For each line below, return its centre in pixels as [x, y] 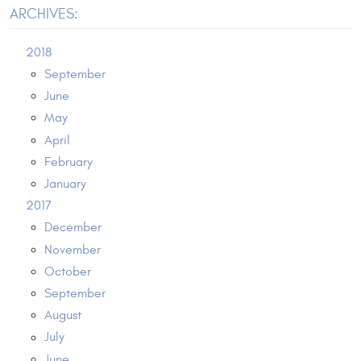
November [72, 249]
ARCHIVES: [44, 15]
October [67, 271]
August [62, 315]
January [65, 184]
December [73, 228]
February [68, 162]
